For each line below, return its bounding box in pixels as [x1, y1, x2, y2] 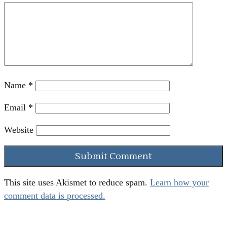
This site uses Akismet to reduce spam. [4, 177, 150, 187]
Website [4, 125, 33, 135]
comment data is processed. [4, 190, 105, 201]
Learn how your [150, 177, 209, 187]
